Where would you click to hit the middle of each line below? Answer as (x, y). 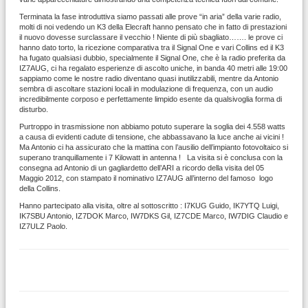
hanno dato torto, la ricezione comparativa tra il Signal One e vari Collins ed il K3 (152, 48)
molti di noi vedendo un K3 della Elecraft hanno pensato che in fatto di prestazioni (153, 27)
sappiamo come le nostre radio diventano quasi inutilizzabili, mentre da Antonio (149, 79)
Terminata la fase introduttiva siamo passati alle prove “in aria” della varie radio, (150, 17)
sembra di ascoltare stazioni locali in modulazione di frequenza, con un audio (146, 89)
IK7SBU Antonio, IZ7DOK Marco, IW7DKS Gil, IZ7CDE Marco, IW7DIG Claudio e (154, 216)
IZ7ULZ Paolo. (43, 227)
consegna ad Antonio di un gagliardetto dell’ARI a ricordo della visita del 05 (142, 168)
